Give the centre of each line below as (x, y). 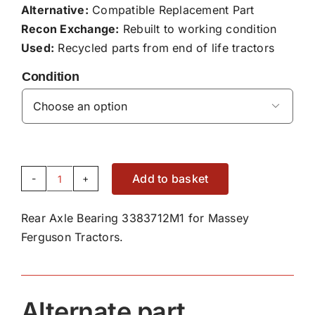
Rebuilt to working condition (198, 28)
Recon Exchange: (70, 28)
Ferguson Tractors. (72, 237)
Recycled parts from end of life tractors (165, 47)
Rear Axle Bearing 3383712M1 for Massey (135, 218)
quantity (81, 263)
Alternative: (54, 9)
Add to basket (171, 178)
